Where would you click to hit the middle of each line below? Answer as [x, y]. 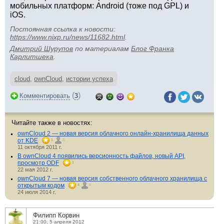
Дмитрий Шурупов [41, 48]
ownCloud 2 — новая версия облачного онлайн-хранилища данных [113, 133]
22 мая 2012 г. [35, 169]
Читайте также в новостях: [52, 123]
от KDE [28, 140]
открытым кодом [41, 185]
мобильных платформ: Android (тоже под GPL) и [99, 6]
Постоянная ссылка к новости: [63, 29]
